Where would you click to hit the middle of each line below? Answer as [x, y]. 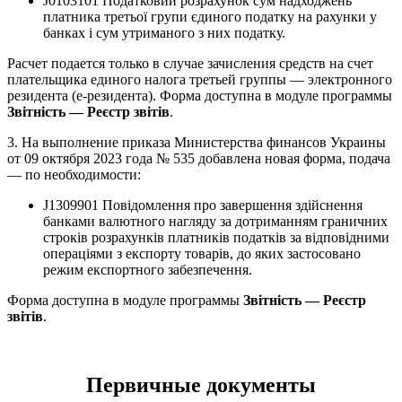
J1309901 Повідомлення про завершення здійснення [203, 205]
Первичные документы [201, 385]
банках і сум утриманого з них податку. [164, 33]
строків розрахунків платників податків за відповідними [216, 238]
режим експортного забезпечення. [148, 270]
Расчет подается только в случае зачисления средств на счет [190, 64]
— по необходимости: [74, 175]
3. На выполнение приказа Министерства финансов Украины [197, 143]
